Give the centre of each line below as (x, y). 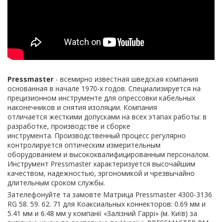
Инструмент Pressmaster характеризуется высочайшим (101, 164)
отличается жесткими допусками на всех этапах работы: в (107, 117)
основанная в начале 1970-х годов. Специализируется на (104, 89)
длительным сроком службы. (56, 183)
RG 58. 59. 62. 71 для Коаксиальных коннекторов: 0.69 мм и (107, 204)
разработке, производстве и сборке (69, 126)
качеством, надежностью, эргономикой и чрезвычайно (101, 173)
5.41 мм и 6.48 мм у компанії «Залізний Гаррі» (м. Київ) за (102, 214)
